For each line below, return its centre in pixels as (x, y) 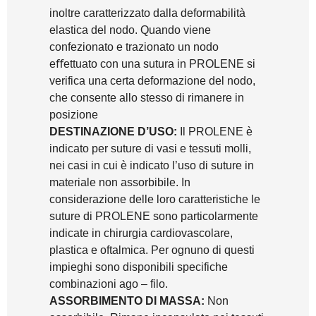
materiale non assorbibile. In (120, 182)
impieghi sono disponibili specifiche (139, 267)
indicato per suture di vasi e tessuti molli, (150, 148)
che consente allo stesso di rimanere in (147, 97)
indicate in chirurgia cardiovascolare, (141, 233)
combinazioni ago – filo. (109, 284)
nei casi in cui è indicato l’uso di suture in (152, 165)
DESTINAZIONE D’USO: (113, 131)
